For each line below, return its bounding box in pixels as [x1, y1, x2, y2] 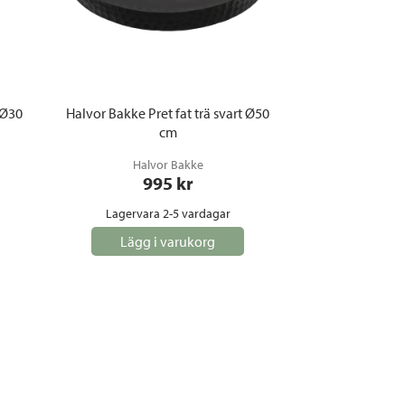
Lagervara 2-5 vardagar [105, 204, 231, 221]
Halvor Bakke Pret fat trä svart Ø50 [66, 103, 269, 122]
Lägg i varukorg [120, 231, 215, 250]
